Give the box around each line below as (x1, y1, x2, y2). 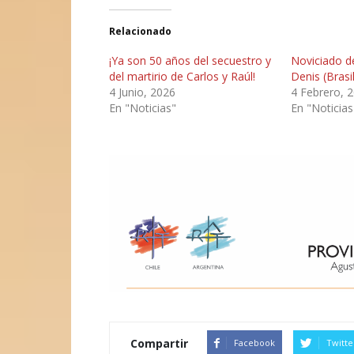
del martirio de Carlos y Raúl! (109, 69, 255, 84)
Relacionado (109, 24, 171, 38)
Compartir (130, 335, 188, 351)
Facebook (234, 337, 275, 348)
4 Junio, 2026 (109, 85, 175, 100)
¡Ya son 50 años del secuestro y (109, 53, 271, 68)
